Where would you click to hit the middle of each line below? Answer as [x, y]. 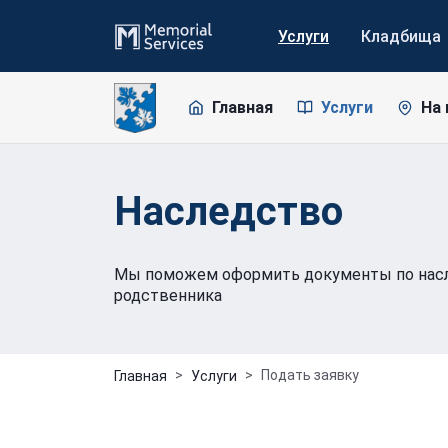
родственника [168, 295]
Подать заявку [310, 375]
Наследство [228, 211]
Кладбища [401, 36]
